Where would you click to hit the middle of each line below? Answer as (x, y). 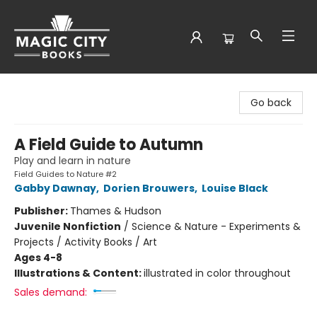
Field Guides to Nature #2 (65, 174)
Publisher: (42, 211)
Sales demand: (51, 292)
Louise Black (235, 188)
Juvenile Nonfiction (68, 226)
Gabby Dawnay (55, 188)
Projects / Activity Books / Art (86, 242)
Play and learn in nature (73, 161)
